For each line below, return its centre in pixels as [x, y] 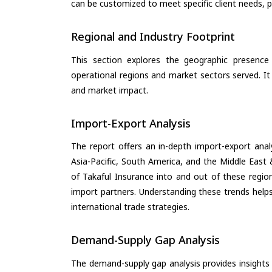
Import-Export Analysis [131, 123]
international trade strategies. [130, 207]
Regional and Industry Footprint [153, 37]
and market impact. [110, 90]
